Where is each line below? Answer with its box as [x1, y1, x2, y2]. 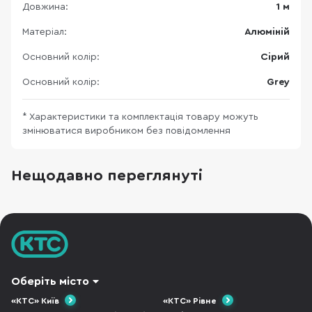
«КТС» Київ [11, 297, 59, 305]
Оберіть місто [11, 276, 89, 287]
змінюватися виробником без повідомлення [22, 126, 231, 136]
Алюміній [244, 27, 290, 37]
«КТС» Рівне [163, 297, 217, 305]
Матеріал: [22, 27, 67, 37]
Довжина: [22, 2, 68, 12]
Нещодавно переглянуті [11, 168, 203, 183]
